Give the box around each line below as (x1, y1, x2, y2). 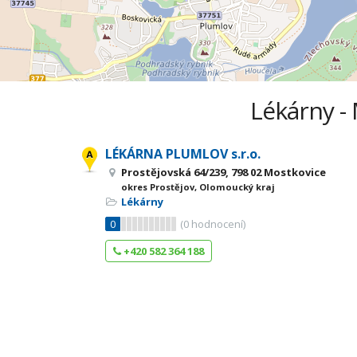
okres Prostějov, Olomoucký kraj (121, 181, 275, 193)
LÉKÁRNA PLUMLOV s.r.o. (105, 145, 261, 163)
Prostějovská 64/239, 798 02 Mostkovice (121, 165, 326, 179)
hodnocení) (189, 217, 245, 231)
